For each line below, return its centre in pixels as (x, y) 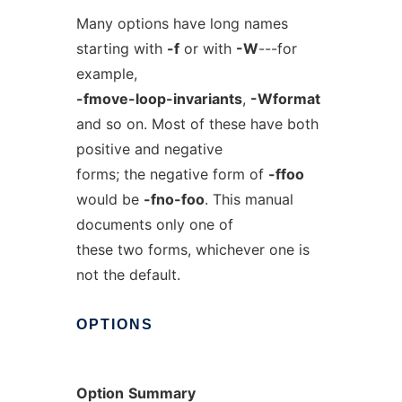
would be (109, 199)
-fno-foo (174, 199)
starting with (121, 48)
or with (207, 48)
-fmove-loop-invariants (159, 99)
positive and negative (149, 149)
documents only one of (154, 224)
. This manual (249, 199)
